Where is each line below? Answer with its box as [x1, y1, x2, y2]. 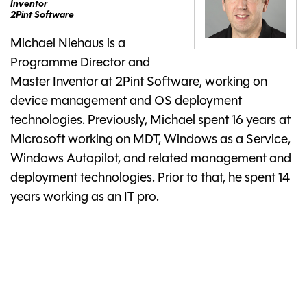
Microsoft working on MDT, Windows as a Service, [10, 134, 291, 147]
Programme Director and [10, 57, 150, 71]
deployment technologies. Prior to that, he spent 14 [10, 172, 290, 186]
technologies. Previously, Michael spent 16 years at [10, 114, 291, 128]
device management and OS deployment [10, 95, 242, 109]
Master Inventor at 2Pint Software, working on [10, 76, 267, 90]
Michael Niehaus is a [10, 38, 125, 51]
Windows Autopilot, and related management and [10, 153, 291, 167]
